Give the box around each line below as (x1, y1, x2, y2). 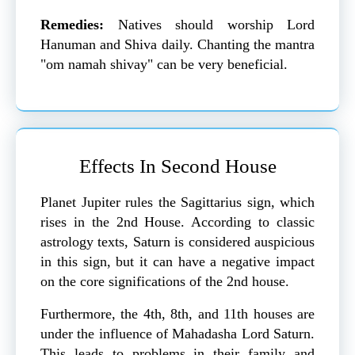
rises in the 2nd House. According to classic (40, 214, 315, 231)
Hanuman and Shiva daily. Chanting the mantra (40, 36, 315, 53)
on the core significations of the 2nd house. (40, 273, 289, 290)
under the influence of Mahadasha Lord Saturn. (40, 326, 315, 342)
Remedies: (40, 17, 104, 33)
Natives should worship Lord (104, 17, 315, 33)
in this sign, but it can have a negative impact (40, 254, 315, 270)
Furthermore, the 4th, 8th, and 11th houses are (40, 306, 315, 323)
